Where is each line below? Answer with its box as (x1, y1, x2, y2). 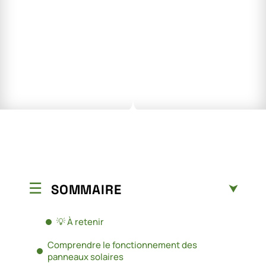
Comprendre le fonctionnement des (47, 238, 197, 251)
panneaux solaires (47, 250, 123, 263)
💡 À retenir (56, 215, 104, 228)
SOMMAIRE (51, 180, 122, 198)
